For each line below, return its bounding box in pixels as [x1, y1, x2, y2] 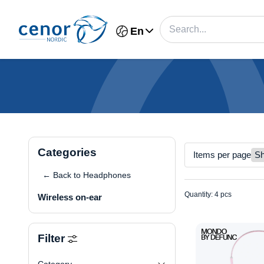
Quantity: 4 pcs [184, 190, 232, 199]
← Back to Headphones [42, 170, 131, 180]
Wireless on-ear [38, 192, 102, 202]
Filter [38, 232, 68, 245]
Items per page [193, 150, 251, 160]
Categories [38, 146, 97, 159]
